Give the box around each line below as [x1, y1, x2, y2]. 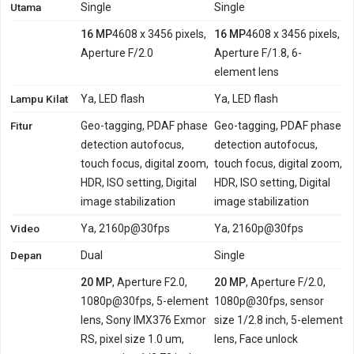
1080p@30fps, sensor [214, 294, 325, 307]
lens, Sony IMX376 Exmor [81, 313, 207, 326]
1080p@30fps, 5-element [81, 294, 209, 307]
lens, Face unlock [214, 332, 299, 345]
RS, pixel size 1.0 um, [81, 332, 185, 345]
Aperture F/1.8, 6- [214, 46, 303, 59]
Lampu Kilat [10, 92, 68, 105]
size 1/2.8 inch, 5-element [214, 313, 344, 326]
